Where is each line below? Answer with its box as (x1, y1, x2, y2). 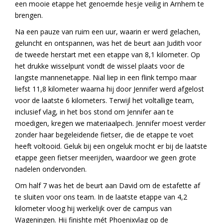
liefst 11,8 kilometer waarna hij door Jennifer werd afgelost (15, 84, 204, 94)
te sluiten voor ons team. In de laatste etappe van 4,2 (15, 192, 187, 202)
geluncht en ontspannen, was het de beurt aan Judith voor (15, 38, 202, 48)
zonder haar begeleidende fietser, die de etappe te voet (15, 130, 194, 140)
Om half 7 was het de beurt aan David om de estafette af (15, 181, 200, 191)
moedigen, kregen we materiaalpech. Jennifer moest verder (15, 118, 206, 128)
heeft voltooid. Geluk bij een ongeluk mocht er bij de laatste (15, 141, 207, 151)
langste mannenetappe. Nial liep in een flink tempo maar (15, 73, 197, 83)
